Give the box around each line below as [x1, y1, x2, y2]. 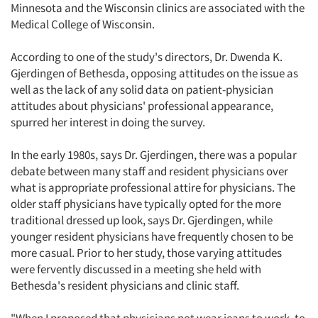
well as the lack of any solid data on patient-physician [11, 82, 273, 97]
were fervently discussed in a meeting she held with [11, 261, 261, 277]
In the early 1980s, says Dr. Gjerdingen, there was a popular [11, 147, 297, 163]
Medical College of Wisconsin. [11, 16, 155, 32]
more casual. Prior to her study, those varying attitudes [11, 245, 282, 261]
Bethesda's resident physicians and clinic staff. [11, 278, 239, 293]
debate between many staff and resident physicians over [11, 163, 288, 179]
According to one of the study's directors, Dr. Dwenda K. [11, 49, 283, 65]
